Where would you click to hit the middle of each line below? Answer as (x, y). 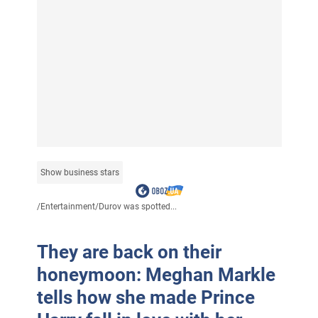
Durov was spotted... (137, 207)
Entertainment (67, 207)
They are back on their (129, 252)
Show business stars (79, 173)
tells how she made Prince (146, 298)
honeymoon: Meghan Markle (156, 275)
